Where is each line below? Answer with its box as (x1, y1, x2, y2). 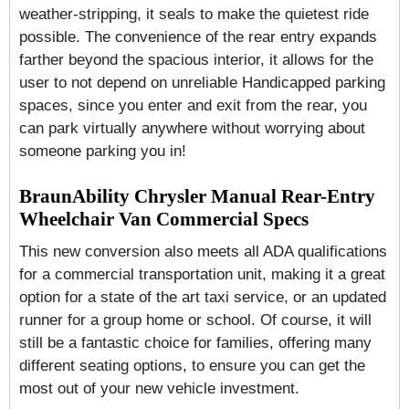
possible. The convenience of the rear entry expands (19, 28, 377, 46)
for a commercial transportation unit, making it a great (19, 266, 385, 283)
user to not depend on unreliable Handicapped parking (19, 74, 385, 91)
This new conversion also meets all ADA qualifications (19, 243, 387, 260)
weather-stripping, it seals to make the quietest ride (19, 5, 369, 23)
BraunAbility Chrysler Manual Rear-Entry (19, 185, 375, 207)
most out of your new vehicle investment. (19, 380, 299, 397)
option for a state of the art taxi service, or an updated (19, 288, 386, 306)
